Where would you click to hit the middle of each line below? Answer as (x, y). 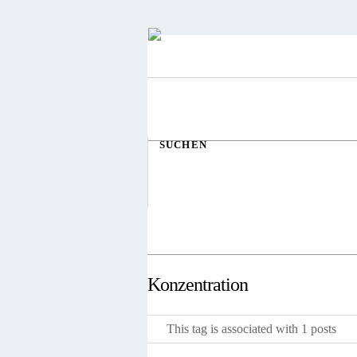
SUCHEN (183, 145)
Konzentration (198, 284)
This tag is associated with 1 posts (251, 329)
